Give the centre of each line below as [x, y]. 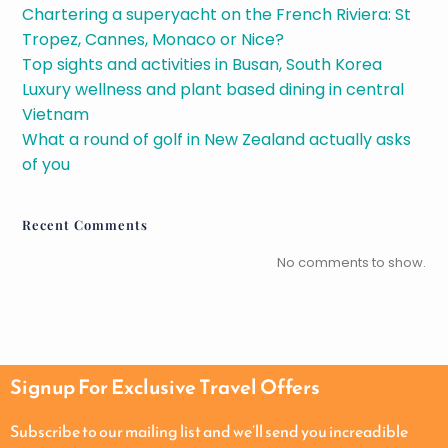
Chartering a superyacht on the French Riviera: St [217, 15]
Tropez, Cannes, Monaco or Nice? [153, 40]
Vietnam [56, 115]
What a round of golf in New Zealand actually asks [217, 140]
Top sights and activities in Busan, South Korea [202, 65]
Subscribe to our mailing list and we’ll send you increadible [209, 431]
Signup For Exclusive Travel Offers [165, 387]
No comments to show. [351, 263]
